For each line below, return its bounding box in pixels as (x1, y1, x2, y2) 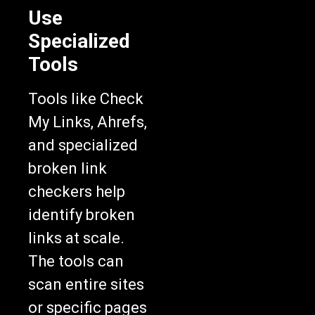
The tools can (28, 252, 124, 271)
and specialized (28, 136, 138, 155)
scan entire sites (28, 276, 144, 294)
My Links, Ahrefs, (28, 113, 147, 131)
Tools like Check (28, 90, 143, 108)
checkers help (28, 183, 125, 201)
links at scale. (28, 229, 124, 247)
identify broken (28, 206, 135, 224)
